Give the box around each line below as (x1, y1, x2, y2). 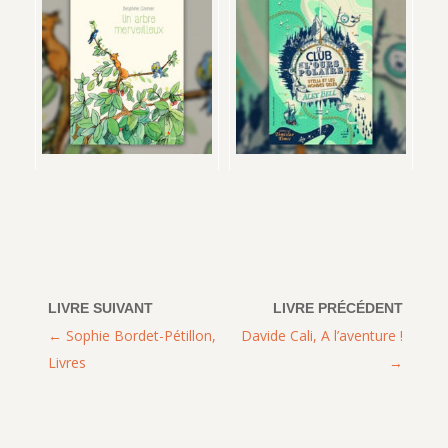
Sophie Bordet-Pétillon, (66, 325, 217, 345)
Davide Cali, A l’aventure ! (241, 325, 404, 345)
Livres (48, 352, 87, 372)
